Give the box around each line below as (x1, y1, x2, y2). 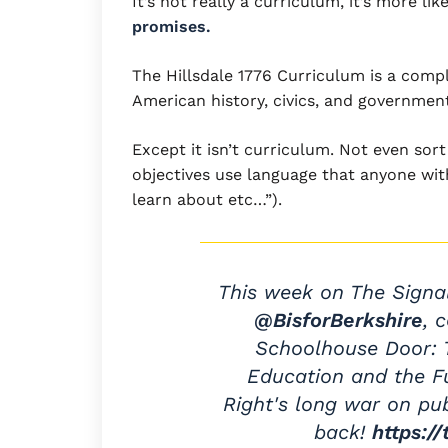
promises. (132, 16, 211, 36)
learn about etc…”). (132, 189, 282, 209)
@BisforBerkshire (254, 307, 424, 332)
